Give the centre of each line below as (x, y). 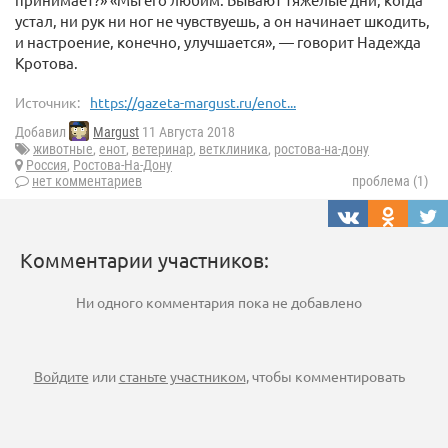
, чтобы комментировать (325, 376)
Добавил (42, 132)
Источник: (47, 102)
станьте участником (182, 376)
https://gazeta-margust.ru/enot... (193, 102)
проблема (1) (390, 181)
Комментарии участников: (144, 260)
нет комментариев (87, 181)
